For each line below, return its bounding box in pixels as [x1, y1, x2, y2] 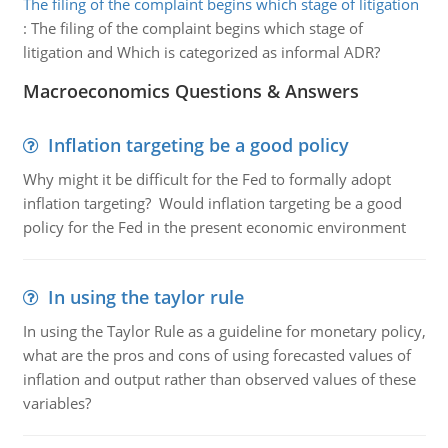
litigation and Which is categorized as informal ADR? [22, 42, 380, 62]
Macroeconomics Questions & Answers [22, 79, 359, 103]
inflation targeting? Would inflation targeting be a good [22, 193, 402, 213]
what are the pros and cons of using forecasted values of [22, 345, 411, 365]
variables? [22, 393, 91, 413]
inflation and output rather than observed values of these [22, 369, 416, 389]
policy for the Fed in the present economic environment [22, 217, 406, 237]
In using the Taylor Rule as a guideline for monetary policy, [22, 321, 426, 341]
